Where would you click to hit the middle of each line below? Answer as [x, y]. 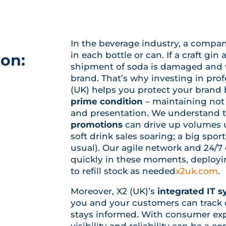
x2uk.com [197, 171]
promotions [97, 124]
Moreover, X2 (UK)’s [114, 191]
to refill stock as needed [123, 171]
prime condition [107, 101]
